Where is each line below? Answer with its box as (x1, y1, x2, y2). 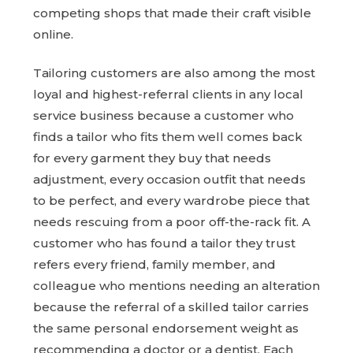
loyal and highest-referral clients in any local (33, 87, 303, 102)
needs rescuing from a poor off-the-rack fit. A (33, 214, 310, 230)
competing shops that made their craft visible (33, 5, 311, 20)
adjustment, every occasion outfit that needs (33, 172, 306, 188)
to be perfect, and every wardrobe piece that (33, 193, 310, 209)
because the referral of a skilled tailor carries (33, 299, 309, 315)
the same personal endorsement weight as (33, 321, 299, 336)
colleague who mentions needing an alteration (33, 278, 320, 294)
